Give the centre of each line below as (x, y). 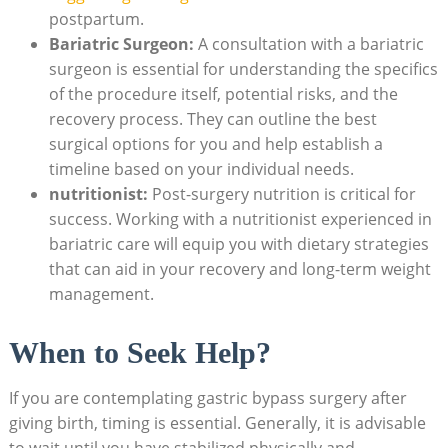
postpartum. (96, 18)
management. (101, 293)
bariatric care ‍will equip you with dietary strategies (238, 243)
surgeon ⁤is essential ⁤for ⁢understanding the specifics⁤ (243, 68)
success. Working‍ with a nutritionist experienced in (240, 218)
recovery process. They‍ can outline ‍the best (212, 118)
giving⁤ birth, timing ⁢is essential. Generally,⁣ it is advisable (217, 422)
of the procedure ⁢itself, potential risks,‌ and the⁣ (223, 93)
